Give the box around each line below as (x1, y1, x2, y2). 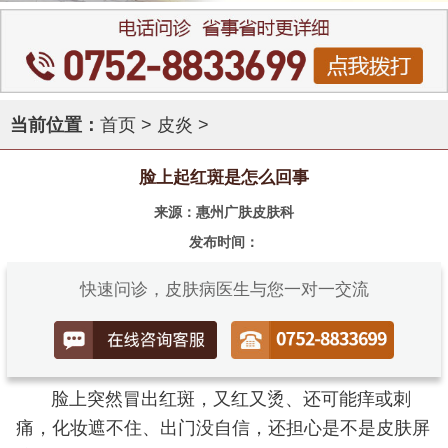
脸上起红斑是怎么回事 (139, 168, 309, 188)
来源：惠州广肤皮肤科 (154, 204, 294, 221)
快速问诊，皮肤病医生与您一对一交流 (79, 279, 369, 299)
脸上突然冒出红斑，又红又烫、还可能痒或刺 (50, 389, 411, 410)
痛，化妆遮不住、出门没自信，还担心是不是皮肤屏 (15, 418, 430, 439)
